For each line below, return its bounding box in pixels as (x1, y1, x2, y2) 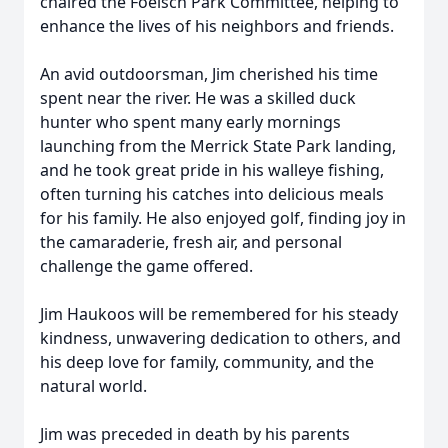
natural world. (40, 375, 147, 397)
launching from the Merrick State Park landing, (40, 135, 396, 157)
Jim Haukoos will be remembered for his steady (40, 303, 398, 325)
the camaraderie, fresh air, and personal (40, 231, 342, 253)
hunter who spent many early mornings (40, 111, 341, 133)
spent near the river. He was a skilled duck (40, 87, 356, 109)
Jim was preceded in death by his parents (40, 423, 350, 445)
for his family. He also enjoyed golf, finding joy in (40, 207, 406, 229)
